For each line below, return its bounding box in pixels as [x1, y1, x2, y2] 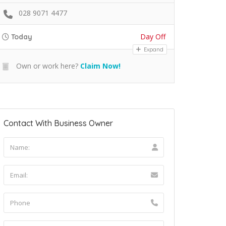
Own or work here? [14, 61, 78, 71]
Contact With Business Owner [4, 118, 113, 128]
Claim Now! [80, 61, 121, 71]
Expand [142, 45, 163, 53]
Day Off [140, 31, 165, 41]
